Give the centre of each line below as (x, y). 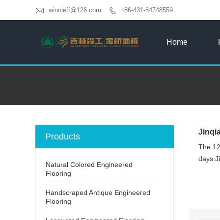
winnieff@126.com (75, 10)
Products (63, 136)
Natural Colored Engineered (89, 164)
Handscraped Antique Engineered (98, 192)
